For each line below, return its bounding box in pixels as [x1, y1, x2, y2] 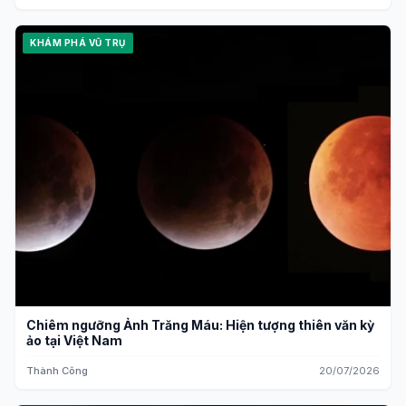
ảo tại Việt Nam [26, 333, 122, 348]
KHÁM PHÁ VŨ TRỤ [30, 36, 126, 48]
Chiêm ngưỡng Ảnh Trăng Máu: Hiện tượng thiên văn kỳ [26, 317, 374, 333]
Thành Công [26, 364, 88, 377]
